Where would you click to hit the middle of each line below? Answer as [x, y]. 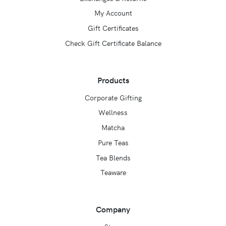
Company [113, 209]
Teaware [113, 172]
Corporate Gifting [113, 97]
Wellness [113, 112]
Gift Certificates [113, 28]
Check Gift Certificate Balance [113, 43]
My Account [113, 13]
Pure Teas [113, 142]
